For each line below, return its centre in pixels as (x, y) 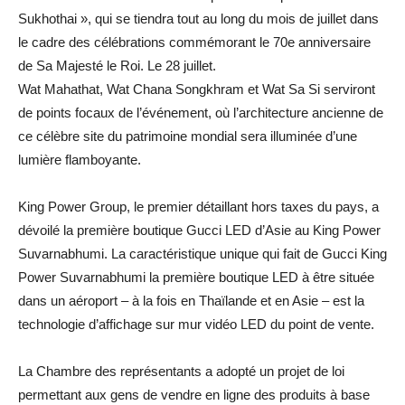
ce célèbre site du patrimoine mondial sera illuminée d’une (188, 136)
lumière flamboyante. (80, 159)
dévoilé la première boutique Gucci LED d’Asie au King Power (199, 230)
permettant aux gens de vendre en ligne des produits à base (194, 394)
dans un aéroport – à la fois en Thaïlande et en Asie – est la (191, 300)
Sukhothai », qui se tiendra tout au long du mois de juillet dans (198, 18)
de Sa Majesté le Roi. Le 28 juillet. (117, 65)
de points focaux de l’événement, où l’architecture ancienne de (201, 112)
